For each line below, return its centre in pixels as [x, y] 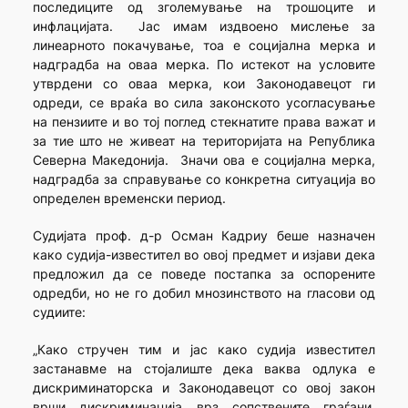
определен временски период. [129, 198]
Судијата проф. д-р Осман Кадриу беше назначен [204, 235]
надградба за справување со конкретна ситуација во [204, 178]
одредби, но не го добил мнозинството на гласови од [204, 292]
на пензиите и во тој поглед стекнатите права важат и [204, 121]
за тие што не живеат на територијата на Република [204, 140]
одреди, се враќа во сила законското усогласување [204, 102]
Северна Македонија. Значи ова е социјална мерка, [204, 159]
